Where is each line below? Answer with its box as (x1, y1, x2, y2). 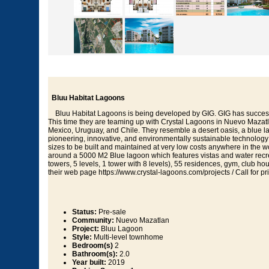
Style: (72, 233, 92, 242)
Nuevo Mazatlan (114, 216, 169, 225)
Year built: (72, 258, 106, 267)
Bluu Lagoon (99, 225, 143, 234)
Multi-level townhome (92, 233, 163, 242)
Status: (72, 208, 97, 217)
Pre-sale (97, 208, 126, 217)
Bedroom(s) (72, 241, 113, 250)
